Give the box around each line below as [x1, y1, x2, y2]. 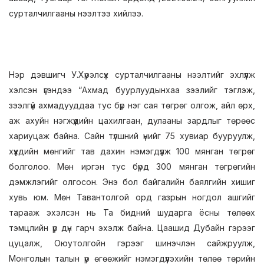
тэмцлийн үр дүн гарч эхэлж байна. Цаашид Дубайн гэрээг [9, 223, 255, 233]
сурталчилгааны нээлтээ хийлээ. [9, 8, 143, 18]
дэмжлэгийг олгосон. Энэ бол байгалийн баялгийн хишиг [9, 177, 255, 187]
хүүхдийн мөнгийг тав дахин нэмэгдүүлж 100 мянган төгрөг [9, 146, 255, 156]
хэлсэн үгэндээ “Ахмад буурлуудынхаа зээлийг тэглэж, [9, 85, 255, 95]
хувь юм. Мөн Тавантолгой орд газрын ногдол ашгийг [9, 192, 255, 202]
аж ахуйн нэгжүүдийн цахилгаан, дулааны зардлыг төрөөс [9, 115, 255, 126]
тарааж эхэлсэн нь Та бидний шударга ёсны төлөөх [9, 207, 255, 217]
